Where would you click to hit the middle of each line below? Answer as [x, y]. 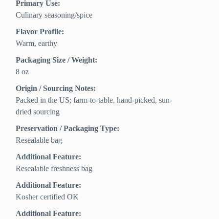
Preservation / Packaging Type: [68, 129]
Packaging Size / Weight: [57, 60]
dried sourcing [38, 112]
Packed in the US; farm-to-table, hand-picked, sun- [94, 100]
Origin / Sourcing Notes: [56, 88]
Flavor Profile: [40, 32]
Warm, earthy [37, 44]
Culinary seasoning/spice [54, 15]
